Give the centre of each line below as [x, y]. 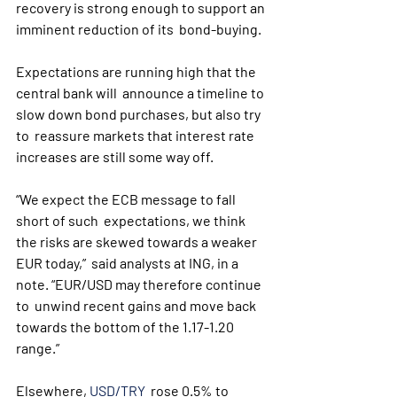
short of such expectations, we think [132, 220]
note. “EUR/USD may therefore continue [140, 284]
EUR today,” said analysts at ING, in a [128, 263]
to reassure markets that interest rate [136, 135]
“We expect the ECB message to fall [127, 199]
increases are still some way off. [115, 156]
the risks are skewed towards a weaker [138, 241]
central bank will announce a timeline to [141, 93]
